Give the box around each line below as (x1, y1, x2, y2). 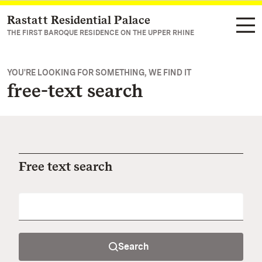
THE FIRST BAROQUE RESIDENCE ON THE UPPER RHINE (7, 29, 194, 37)
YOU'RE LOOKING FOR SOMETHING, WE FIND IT (7, 68, 191, 77)
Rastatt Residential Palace (7, 13, 150, 27)
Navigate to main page (21, 15, 120, 26)
